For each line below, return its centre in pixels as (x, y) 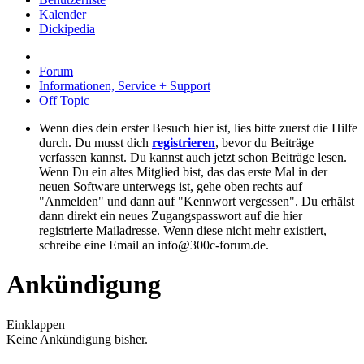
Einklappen (36, 324)
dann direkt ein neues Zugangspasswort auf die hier (171, 216)
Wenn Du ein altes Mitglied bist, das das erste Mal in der (183, 172)
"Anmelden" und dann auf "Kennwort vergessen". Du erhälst (197, 201)
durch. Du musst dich (95, 143)
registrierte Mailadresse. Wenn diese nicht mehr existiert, (183, 230)
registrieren (184, 143)
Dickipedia (67, 29)
